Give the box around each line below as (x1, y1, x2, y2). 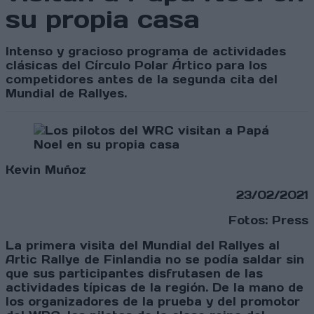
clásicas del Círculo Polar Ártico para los (6, 58, 267, 73)
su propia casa (6, 4, 200, 36)
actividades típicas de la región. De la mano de (6, 280, 303, 295)
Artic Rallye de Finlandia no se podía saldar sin (6, 252, 304, 267)
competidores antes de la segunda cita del (6, 72, 278, 87)
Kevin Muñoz (6, 163, 86, 177)
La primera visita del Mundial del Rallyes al (6, 238, 280, 253)
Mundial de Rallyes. (6, 86, 127, 101)
